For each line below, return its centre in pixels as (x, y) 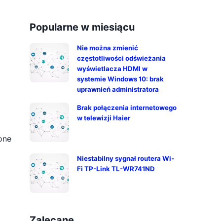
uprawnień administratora (118, 89)
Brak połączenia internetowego (127, 108)
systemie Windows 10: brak (120, 79)
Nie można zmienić (108, 48)
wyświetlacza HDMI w (112, 69)
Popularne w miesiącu (82, 27)
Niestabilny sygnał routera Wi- (126, 158)
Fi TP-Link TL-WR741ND (116, 169)
